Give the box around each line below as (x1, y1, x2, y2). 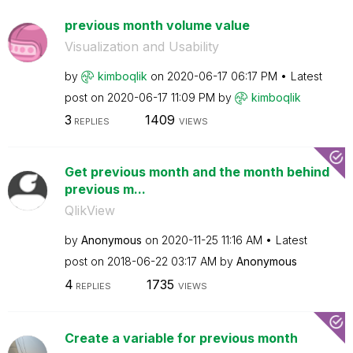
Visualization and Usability (64, 38, 219, 54)
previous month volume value (64, 17, 250, 33)
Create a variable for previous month (64, 329, 298, 346)
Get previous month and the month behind (64, 164, 329, 180)
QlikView (64, 203, 115, 218)
